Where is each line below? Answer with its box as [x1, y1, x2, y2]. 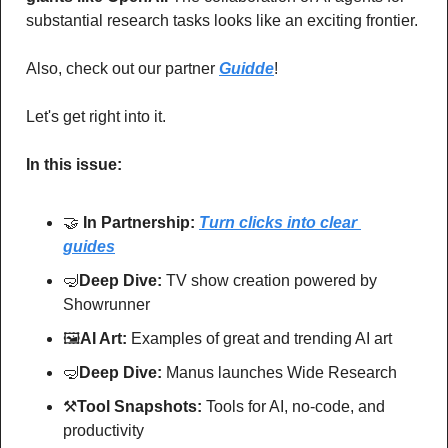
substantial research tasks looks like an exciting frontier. [26, 11, 418, 29]
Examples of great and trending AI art [127, 329, 392, 347]
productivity [63, 421, 144, 439]
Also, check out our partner [26, 59, 219, 77]
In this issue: [26, 155, 122, 173]
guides [63, 237, 115, 255]
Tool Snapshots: [77, 397, 206, 415]
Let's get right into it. [26, 107, 166, 125]
